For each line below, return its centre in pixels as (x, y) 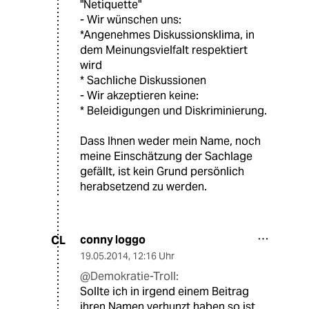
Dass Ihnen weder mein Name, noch (170, 141)
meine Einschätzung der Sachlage (166, 157)
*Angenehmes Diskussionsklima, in (167, 35)
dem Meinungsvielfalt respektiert (164, 50)
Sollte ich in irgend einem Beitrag (165, 292)
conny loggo (113, 240)
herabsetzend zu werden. (143, 187)
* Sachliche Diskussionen (143, 81)
